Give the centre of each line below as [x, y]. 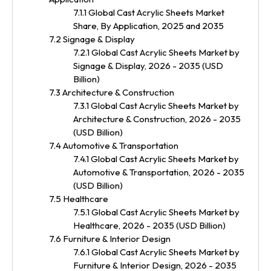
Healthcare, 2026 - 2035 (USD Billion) [149, 225]
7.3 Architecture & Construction [112, 92]
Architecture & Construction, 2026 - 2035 [157, 119]
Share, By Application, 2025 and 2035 [149, 25]
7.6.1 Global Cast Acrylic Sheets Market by [156, 252]
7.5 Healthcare [79, 198]
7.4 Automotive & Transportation [114, 145]
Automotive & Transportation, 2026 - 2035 [159, 172]
